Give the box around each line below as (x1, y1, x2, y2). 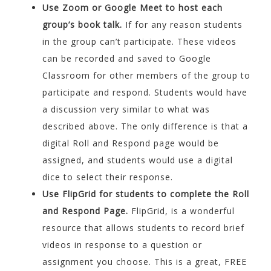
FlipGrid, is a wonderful (128, 204, 235, 217)
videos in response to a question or (42, 238, 202, 250)
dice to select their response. (42, 171, 173, 183)
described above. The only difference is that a (42, 120, 248, 132)
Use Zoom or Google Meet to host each (42, 1, 223, 13)
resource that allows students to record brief (42, 221, 244, 233)
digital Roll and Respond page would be (42, 137, 219, 149)
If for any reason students (122, 18, 243, 30)
